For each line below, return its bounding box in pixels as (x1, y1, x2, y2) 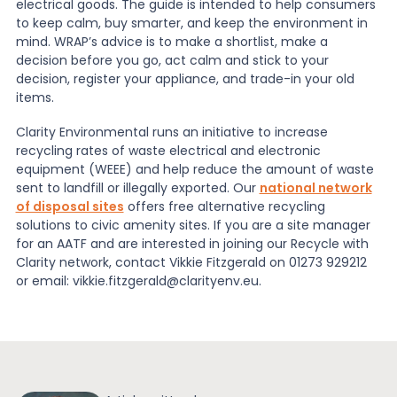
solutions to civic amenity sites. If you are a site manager (15, 215, 370, 234)
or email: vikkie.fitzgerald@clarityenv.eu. (15, 271, 261, 290)
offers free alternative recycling (123, 197, 325, 215)
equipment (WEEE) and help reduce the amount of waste (15, 160, 374, 178)
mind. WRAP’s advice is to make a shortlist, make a (15, 33, 328, 51)
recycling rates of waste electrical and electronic (15, 141, 321, 160)
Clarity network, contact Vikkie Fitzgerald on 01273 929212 (15, 253, 367, 271)
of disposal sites (15, 197, 124, 215)
